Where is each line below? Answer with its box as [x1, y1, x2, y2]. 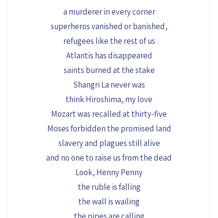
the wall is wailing [78, 196, 140, 207]
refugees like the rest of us [63, 36, 155, 47]
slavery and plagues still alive [58, 138, 160, 149]
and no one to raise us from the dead [46, 152, 172, 163]
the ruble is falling [77, 182, 141, 193]
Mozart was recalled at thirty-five [51, 109, 167, 120]
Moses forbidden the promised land [47, 123, 171, 134]
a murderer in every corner [63, 6, 155, 18]
